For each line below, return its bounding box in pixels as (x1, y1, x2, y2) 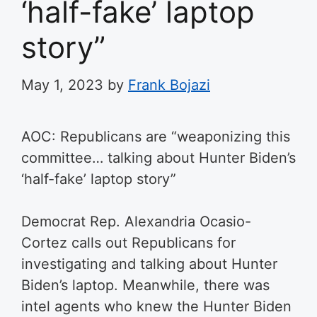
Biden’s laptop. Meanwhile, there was (21, 277, 270, 294)
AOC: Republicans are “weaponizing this (21, 128, 290, 145)
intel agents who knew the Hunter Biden (21, 298, 292, 315)
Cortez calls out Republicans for (21, 234, 236, 251)
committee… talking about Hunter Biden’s (21, 149, 296, 166)
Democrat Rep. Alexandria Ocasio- (21, 213, 251, 230)
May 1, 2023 (21, 76, 103, 93)
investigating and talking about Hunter (21, 255, 277, 272)
